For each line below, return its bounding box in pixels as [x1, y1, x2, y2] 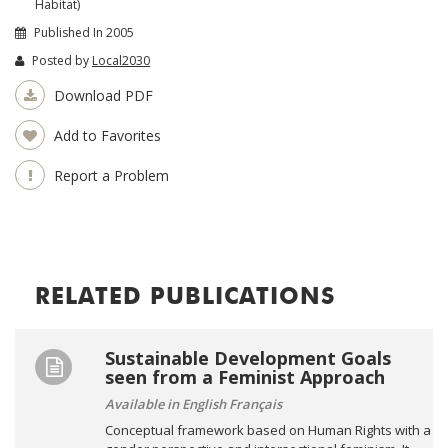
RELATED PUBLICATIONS [35, 286, 335, 310]
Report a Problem [50, 165, 169, 185]
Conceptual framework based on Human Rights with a [105, 420, 431, 439]
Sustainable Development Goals [105, 345, 391, 370]
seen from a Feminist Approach [105, 364, 385, 389]
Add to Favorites [50, 125, 161, 145]
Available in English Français [105, 394, 282, 413]
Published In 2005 [31, 23, 134, 41]
